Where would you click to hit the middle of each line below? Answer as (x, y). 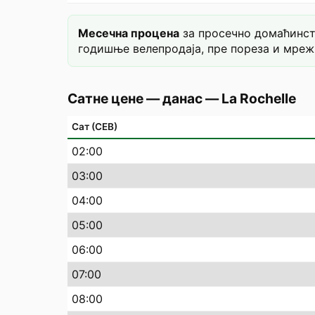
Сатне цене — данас (135, 98)
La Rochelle (259, 98)
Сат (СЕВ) (95, 127)
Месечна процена (129, 33)
